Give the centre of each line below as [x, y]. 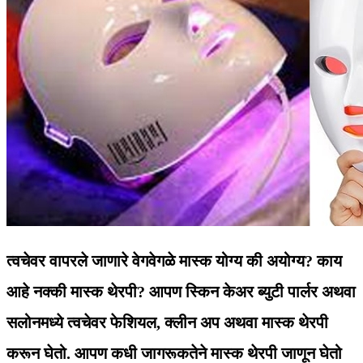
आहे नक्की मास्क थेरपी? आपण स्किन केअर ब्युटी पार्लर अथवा [181, 292]
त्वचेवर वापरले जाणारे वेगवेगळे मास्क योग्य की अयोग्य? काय [174, 261]
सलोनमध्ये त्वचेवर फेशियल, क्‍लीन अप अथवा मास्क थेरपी [167, 323]
